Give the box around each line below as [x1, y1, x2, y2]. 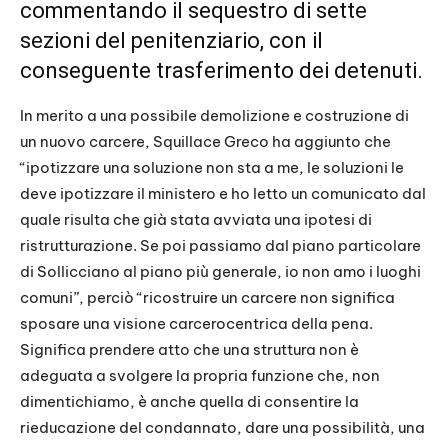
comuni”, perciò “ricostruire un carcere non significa [20, 288, 395, 308]
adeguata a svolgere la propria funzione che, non [20, 366, 380, 386]
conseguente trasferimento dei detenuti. [20, 58, 423, 84]
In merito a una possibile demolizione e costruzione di [20, 106, 409, 126]
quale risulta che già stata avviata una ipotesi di [20, 210, 372, 230]
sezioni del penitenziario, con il [20, 28, 323, 54]
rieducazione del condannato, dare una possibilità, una [20, 418, 425, 438]
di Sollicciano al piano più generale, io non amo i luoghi [20, 262, 421, 282]
